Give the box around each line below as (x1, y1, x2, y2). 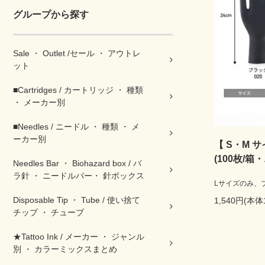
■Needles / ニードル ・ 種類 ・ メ (13, 122, 140, 131)
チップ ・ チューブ (13, 208, 84, 217)
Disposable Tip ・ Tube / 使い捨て (13, 195, 140, 205)
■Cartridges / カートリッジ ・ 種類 (13, 85, 143, 95)
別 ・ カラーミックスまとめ (13, 244, 117, 254)
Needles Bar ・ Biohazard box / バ (13, 159, 141, 168)
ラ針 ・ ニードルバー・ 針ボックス (13, 171, 144, 180)
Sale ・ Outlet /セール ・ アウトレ (13, 49, 141, 58)
